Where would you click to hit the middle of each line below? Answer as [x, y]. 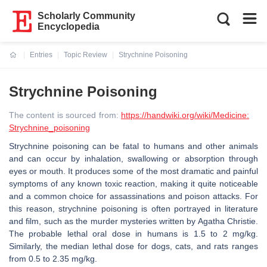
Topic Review [86, 55]
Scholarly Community [87, 16]
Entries [41, 55]
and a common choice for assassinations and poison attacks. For [133, 196]
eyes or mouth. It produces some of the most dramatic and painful [133, 171]
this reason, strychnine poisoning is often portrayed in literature [133, 209]
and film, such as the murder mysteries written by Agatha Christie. [133, 221]
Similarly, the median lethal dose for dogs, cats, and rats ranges [133, 246]
